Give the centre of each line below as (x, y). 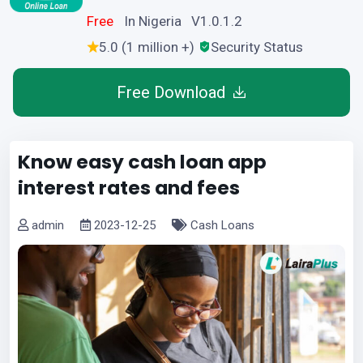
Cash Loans (221, 225)
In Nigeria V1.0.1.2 (184, 21)
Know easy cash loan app (142, 161)
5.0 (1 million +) (147, 47)
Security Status (257, 47)
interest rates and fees (129, 187)
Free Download (171, 92)
